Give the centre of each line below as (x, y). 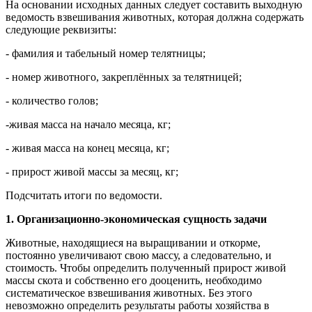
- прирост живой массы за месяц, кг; (92, 171)
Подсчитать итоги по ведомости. (84, 195)
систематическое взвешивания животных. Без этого (129, 292)
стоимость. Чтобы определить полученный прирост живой (146, 267)
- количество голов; (52, 100)
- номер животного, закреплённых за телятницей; (124, 77)
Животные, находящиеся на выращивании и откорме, (133, 242)
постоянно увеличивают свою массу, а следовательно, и (139, 255)
